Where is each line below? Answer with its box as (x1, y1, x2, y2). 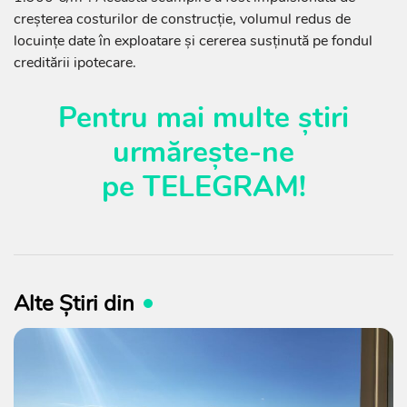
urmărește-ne (113, 133, 294, 173)
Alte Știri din (14, 289, 134, 319)
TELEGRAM (142, 167, 299, 207)
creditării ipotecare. (14, 53, 136, 74)
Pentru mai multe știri (58, 98, 349, 138)
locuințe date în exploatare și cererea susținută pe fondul (14, 31, 372, 52)
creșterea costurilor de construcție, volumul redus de (14, 9, 351, 30)
